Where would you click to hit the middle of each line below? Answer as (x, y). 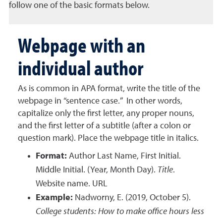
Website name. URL (72, 184)
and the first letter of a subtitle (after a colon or (104, 126)
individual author (82, 67)
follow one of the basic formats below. (79, 5)
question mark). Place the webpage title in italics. (108, 138)
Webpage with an (82, 45)
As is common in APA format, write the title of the (109, 89)
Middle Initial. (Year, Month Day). (97, 170)
